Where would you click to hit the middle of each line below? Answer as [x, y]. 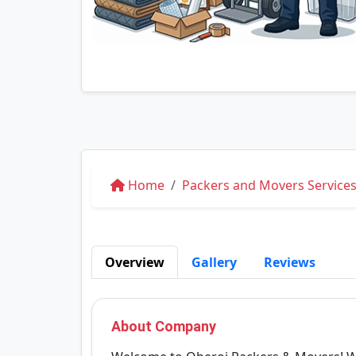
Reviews [290, 262]
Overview [135, 262]
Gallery [214, 262]
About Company [164, 326]
